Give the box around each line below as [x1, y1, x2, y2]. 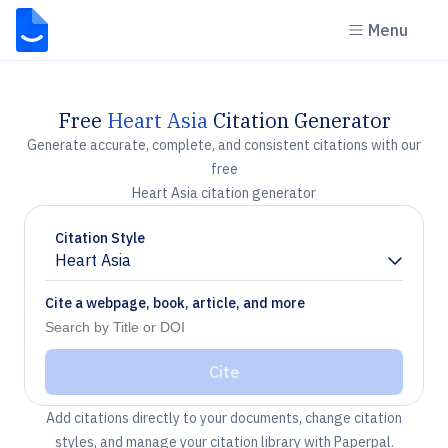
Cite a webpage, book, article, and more [45, 294, 305, 312]
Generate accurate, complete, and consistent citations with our [27, 136, 421, 154]
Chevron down [54, 258, 157, 279]
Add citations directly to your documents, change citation [46, 409, 402, 427]
